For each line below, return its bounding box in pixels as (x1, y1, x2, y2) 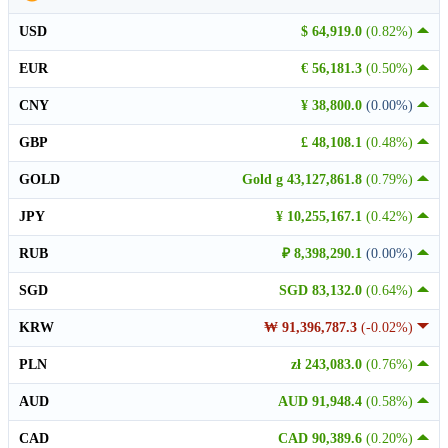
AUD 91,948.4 (278, 393, 366, 409)
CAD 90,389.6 (278, 430, 366, 446)
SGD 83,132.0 (279, 282, 366, 298)
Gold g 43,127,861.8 (242, 171, 366, 187)
